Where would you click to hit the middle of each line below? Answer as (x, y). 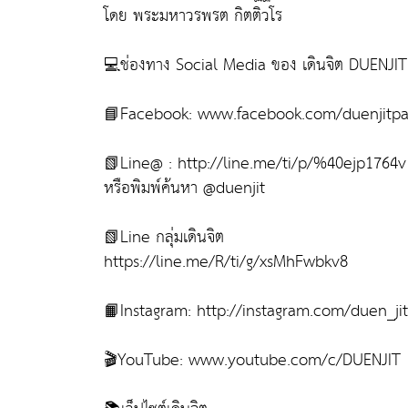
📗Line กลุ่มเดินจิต (164, 237)
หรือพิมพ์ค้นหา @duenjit (184, 188)
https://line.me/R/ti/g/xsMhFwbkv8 (226, 261)
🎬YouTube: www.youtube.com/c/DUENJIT (252, 360)
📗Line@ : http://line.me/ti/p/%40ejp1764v (255, 163)
